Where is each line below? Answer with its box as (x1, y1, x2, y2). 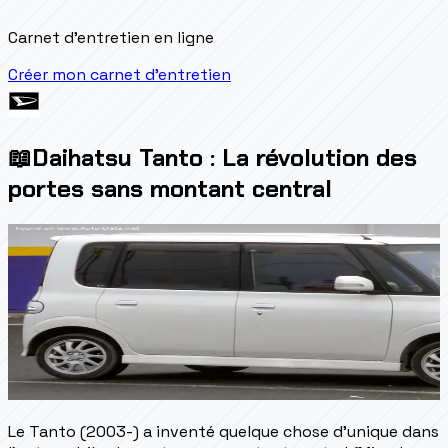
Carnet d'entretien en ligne (8, 26, 214, 48)
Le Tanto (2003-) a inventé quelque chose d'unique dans (8, 420, 439, 442)
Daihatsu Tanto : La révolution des (32, 141, 417, 173)
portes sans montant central (8, 172, 332, 204)
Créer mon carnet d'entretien (8, 63, 231, 85)
